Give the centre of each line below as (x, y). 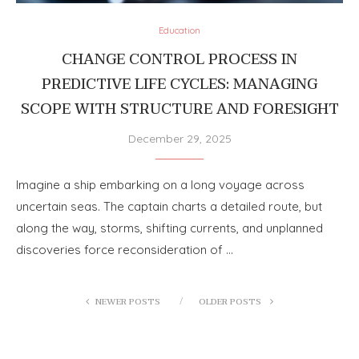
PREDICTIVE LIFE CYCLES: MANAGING (179, 84)
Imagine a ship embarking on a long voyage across (160, 184)
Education (179, 30)
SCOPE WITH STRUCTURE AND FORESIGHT (179, 109)
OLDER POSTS (231, 301)
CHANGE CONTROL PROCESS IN (179, 59)
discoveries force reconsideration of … (125, 249)
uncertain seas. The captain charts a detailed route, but (169, 206)
